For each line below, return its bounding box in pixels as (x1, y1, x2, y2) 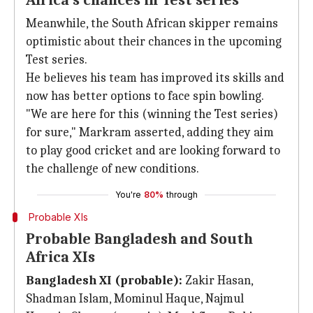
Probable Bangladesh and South (26, 230, 253, 248)
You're (115, 189, 141, 200)
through (166, 189, 198, 200)
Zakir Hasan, (182, 273, 253, 288)
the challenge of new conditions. (26, 161, 199, 176)
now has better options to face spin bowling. (26, 89, 264, 103)
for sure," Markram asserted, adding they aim (26, 125, 274, 140)
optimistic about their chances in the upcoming (26, 34, 282, 49)
